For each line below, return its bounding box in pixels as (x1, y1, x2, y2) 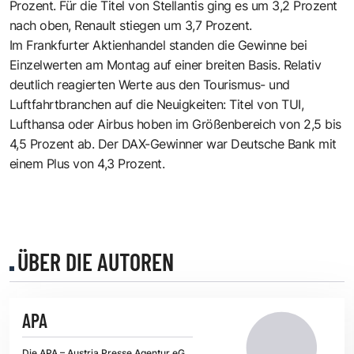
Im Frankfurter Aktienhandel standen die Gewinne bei (9, 36, 307, 53)
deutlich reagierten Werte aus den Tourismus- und (9, 76, 290, 92)
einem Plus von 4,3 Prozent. (9, 155, 165, 171)
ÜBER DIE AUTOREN (17, 247, 174, 276)
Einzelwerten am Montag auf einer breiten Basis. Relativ (9, 56, 322, 73)
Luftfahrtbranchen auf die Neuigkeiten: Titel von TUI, (9, 96, 304, 112)
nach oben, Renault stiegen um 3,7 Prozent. (9, 17, 252, 33)
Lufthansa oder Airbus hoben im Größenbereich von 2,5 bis (9, 115, 341, 132)
